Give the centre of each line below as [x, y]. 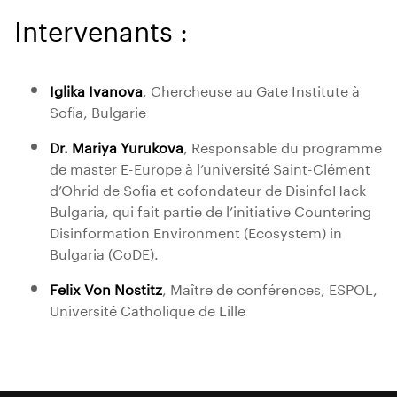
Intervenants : [101, 27]
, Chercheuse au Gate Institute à [251, 89]
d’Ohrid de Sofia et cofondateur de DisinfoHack [208, 188]
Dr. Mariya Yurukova [117, 146]
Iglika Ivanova [96, 89]
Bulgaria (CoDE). [104, 252]
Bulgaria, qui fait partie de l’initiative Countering [210, 210]
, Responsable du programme [283, 146]
